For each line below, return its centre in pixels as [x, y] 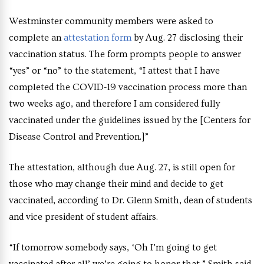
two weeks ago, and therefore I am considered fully [114, 104]
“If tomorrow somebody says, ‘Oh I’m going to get [113, 248]
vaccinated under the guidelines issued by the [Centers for [130, 121]
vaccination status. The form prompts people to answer [125, 55]
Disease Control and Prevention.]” [80, 137]
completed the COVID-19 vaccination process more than [128, 88]
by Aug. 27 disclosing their [187, 38]
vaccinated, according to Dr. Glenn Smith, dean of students [131, 201]
